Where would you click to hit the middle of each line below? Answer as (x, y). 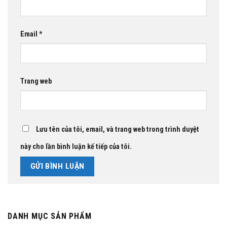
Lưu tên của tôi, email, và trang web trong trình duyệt (118, 129)
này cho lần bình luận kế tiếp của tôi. (76, 146)
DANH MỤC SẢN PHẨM (50, 216)
